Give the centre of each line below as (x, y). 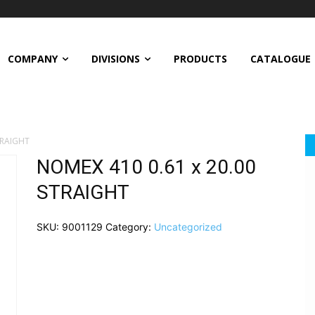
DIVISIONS (115, 58)
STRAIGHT (83, 192)
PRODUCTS (200, 58)
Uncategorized (188, 226)
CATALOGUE (280, 58)
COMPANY (32, 58)
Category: (129, 226)
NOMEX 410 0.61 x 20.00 (146, 167)
